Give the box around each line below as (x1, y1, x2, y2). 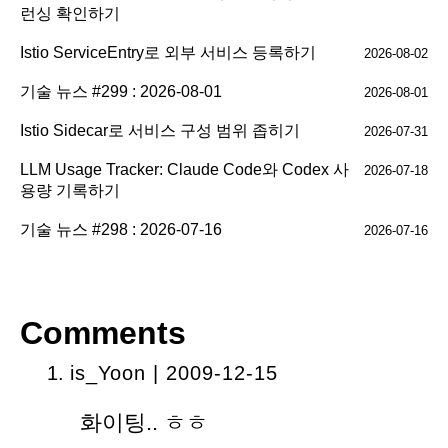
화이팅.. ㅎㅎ (80, 410, 208, 436)
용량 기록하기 (20, 182, 120, 200)
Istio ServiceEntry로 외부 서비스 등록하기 (20, 44, 316, 62)
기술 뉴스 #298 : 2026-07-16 (20, 221, 222, 239)
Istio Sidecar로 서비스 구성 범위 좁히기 (20, 122, 300, 140)
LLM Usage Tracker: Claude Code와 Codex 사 (20, 161, 349, 179)
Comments (20, 315, 186, 352)
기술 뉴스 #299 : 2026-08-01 (20, 83, 222, 101)
